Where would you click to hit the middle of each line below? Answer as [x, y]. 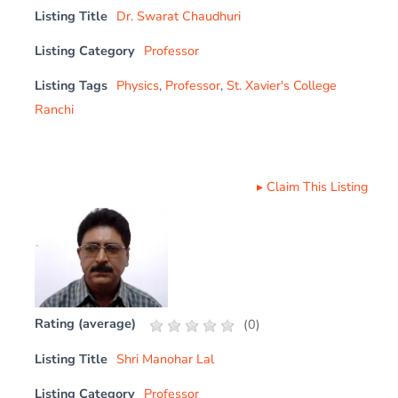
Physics [138, 85]
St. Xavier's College [282, 85]
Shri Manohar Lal [166, 359]
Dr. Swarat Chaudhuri [179, 16]
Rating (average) [86, 323]
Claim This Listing [317, 186]
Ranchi [55, 109]
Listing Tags [72, 85]
